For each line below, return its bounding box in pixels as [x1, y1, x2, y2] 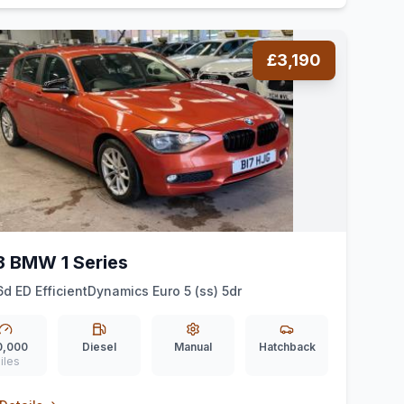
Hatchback [258, 340, 316, 353]
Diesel [82, 340, 116, 353]
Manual [174, 340, 212, 353]
